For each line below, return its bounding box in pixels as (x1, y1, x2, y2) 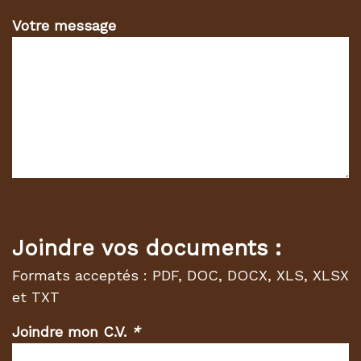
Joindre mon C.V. (12, 323, 131, 340)
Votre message (12, 17, 116, 34)
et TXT (12, 288, 60, 305)
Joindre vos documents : (12, 235, 281, 261)
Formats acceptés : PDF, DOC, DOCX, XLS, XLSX (12, 267, 349, 284)
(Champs (139, 335, 194, 351)
